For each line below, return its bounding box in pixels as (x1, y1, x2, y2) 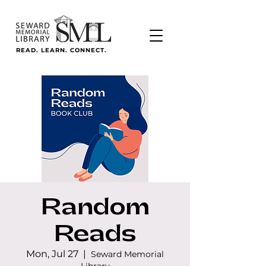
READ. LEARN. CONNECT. (16, 46, 107, 54)
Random (40, 197, 150, 218)
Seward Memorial (91, 249, 164, 259)
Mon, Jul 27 (26, 248, 78, 259)
